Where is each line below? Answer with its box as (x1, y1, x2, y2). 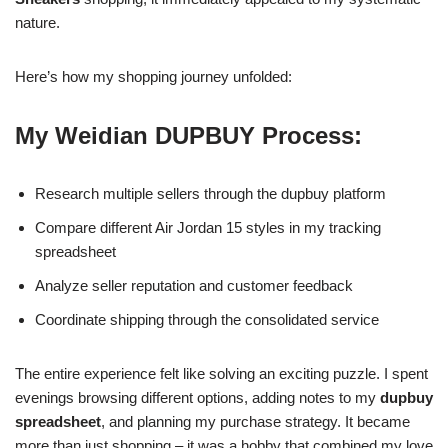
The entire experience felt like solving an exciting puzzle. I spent (15, 365, 428, 382)
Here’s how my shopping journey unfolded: (15, 68, 292, 85)
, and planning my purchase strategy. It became (101, 413, 410, 430)
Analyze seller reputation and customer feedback (35, 277, 353, 294)
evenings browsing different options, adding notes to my (15, 389, 380, 406)
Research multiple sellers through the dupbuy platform (35, 185, 386, 202)
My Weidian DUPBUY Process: (15, 122, 362, 149)
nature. (15, 14, 60, 31)
